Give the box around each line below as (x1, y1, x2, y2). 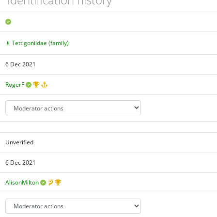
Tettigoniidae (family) (12, 38, 69, 47)
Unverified (5, 138, 34, 147)
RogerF (5, 80, 25, 89)
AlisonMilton (5, 178, 39, 187)
